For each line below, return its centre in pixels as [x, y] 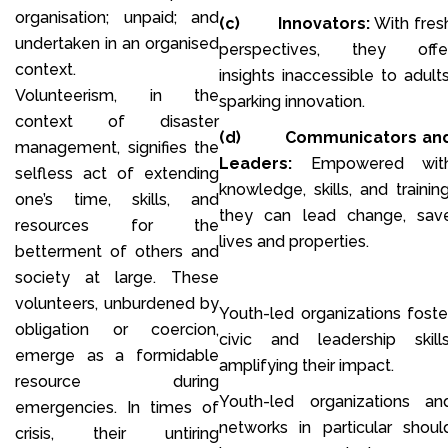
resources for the [117, 225]
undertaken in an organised [117, 43]
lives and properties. [294, 241]
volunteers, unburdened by [117, 303]
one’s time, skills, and [117, 199]
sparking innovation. [292, 101]
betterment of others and [117, 251]
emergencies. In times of [117, 407]
